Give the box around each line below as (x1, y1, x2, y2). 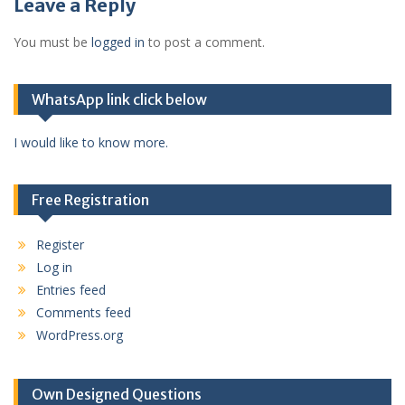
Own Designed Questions (32, 385, 202, 403)
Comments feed (36, 304, 131, 321)
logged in (91, 33, 145, 51)
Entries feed (36, 281, 106, 298)
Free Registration (32, 191, 149, 209)
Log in (36, 259, 72, 276)
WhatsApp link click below (32, 90, 207, 108)
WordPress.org (36, 326, 123, 344)
